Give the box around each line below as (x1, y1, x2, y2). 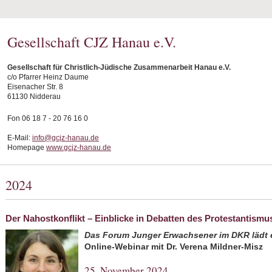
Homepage (7, 143, 46, 152)
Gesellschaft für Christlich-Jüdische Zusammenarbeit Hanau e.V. (7, 63, 231, 72)
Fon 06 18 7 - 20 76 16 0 (7, 114, 88, 123)
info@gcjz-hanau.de (32, 134, 99, 142)
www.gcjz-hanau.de (46, 143, 111, 152)
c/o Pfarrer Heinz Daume (7, 73, 89, 81)
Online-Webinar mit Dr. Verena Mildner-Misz (84, 242, 263, 251)
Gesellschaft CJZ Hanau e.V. (7, 32, 176, 52)
